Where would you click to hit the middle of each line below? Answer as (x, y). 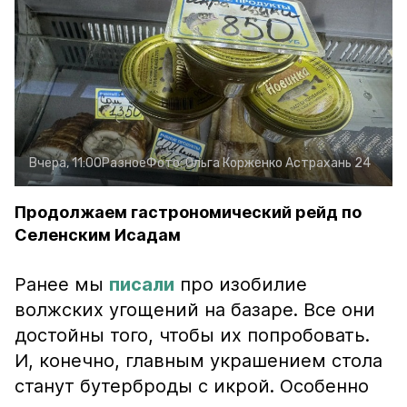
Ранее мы (62, 284)
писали (142, 284)
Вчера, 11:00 (65, 163)
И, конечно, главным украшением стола (199, 361)
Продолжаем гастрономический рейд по (188, 212)
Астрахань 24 (328, 163)
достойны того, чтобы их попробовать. (192, 335)
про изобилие (241, 284)
